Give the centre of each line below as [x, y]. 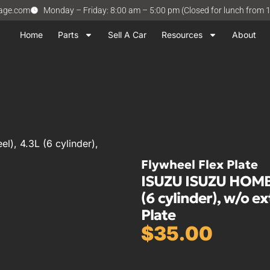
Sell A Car [127, 35]
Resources [182, 35]
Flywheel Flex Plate [199, 165]
